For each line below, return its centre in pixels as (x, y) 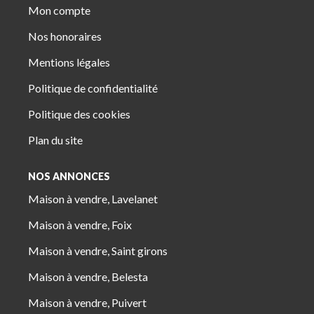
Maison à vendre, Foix (80, 224)
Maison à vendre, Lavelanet (93, 198)
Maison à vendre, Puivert (87, 302)
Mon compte (59, 10)
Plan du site (55, 140)
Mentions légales (69, 62)
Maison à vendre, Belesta (88, 276)
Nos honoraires (65, 36)
